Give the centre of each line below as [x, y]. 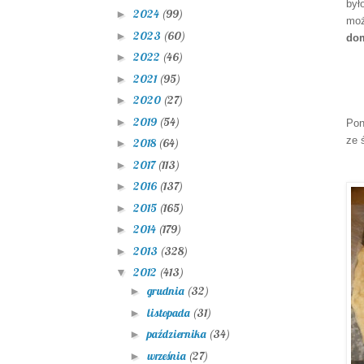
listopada [169, 312]
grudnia [167, 291]
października [178, 334]
